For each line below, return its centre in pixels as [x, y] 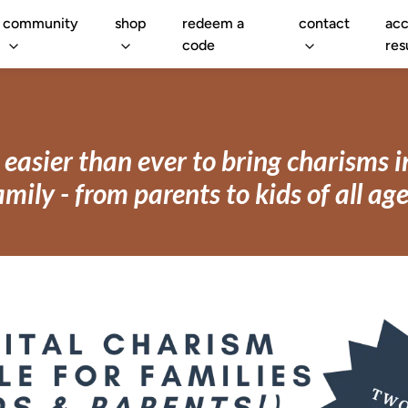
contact [324, 23]
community [41, 23]
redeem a [214, 23]
